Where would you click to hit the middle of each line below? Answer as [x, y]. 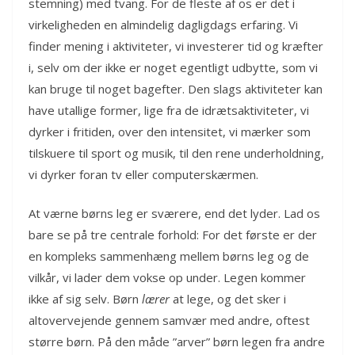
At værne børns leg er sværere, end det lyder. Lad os [174, 214]
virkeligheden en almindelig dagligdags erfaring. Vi [163, 24]
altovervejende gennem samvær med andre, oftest [169, 321]
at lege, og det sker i [228, 299]
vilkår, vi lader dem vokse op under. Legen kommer [167, 278]
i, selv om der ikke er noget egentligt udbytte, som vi [173, 67]
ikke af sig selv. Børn [85, 299]
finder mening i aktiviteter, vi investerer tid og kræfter [176, 46]
